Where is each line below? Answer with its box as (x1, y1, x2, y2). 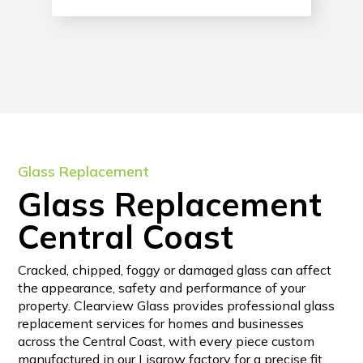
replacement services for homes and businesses (18, 315, 305, 332)
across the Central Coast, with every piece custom (18, 333, 315, 350)
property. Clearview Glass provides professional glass (18, 297, 335, 314)
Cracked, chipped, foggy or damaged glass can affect (18, 262, 332, 279)
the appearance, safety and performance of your (18, 280, 306, 297)
